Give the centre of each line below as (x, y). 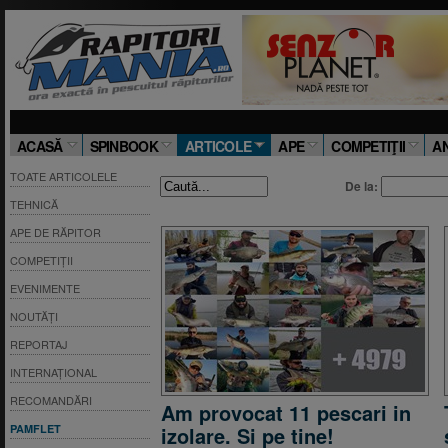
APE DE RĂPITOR (55, 232)
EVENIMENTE (45, 288)
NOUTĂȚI (34, 316)
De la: (361, 186)
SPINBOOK (123, 146)
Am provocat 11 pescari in (286, 412)
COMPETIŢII (368, 146)
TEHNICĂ (34, 204)
